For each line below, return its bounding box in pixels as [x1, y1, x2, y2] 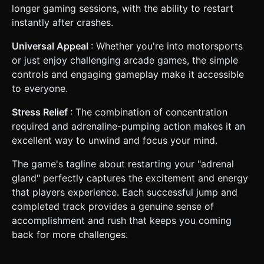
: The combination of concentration [70, 105, 227, 118]
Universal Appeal [12, 39, 91, 52]
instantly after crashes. [12, 16, 113, 28]
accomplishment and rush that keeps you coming [12, 214, 232, 226]
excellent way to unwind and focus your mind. [12, 134, 217, 146]
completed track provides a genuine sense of [12, 200, 214, 212]
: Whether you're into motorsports [91, 39, 243, 52]
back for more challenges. [12, 228, 128, 240]
